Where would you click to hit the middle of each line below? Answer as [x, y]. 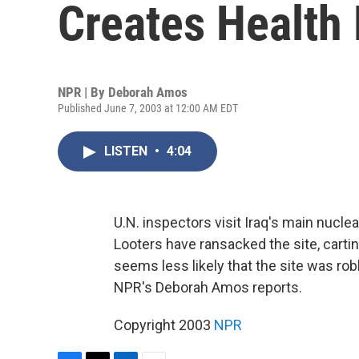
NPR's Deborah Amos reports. [208, 287]
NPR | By [83, 92]
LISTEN [127, 151]
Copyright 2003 [164, 325]
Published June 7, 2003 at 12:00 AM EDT [148, 108]
